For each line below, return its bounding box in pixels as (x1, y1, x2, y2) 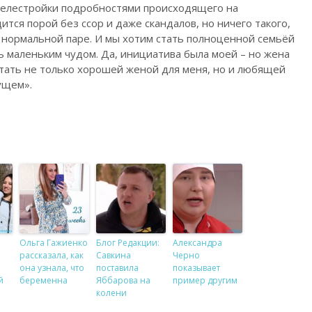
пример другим (172, 274, 237, 286)
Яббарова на (95, 274, 150, 286)
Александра (172, 236, 222, 249)
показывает (172, 261, 220, 274)
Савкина (95, 249, 131, 261)
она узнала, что (19, 261, 84, 274)
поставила (95, 261, 139, 274)
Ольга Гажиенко (19, 236, 88, 249)
